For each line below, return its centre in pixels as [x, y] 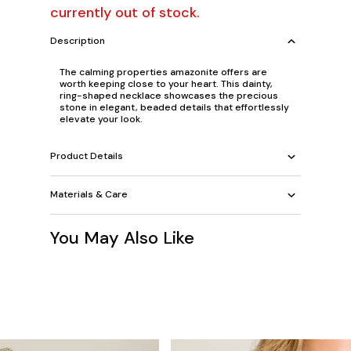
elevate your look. [101, 119]
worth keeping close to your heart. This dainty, [166, 83]
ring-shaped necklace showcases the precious [169, 95]
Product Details [87, 156]
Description [78, 41]
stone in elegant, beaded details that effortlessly [174, 107]
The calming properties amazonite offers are [163, 72]
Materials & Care [89, 194]
